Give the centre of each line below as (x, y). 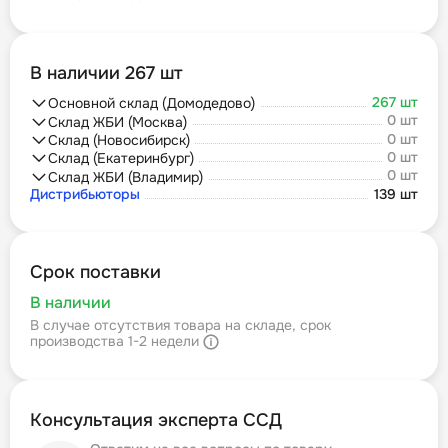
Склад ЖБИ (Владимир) (125, 176)
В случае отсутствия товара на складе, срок (180, 324)
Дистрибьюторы (85, 193)
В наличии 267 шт (106, 73)
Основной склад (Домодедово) (151, 103)
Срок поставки (95, 271)
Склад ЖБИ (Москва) (117, 121)
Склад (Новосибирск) (119, 140)
